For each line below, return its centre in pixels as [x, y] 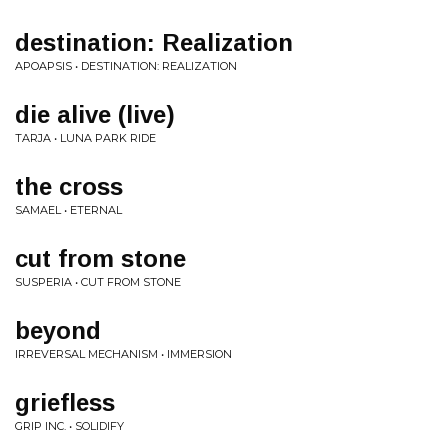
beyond [58, 330]
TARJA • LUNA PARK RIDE [85, 138]
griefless [65, 402]
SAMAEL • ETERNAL [68, 210]
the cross [69, 186]
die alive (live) [95, 114]
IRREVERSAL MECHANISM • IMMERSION [123, 354]
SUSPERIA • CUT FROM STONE [98, 282]
